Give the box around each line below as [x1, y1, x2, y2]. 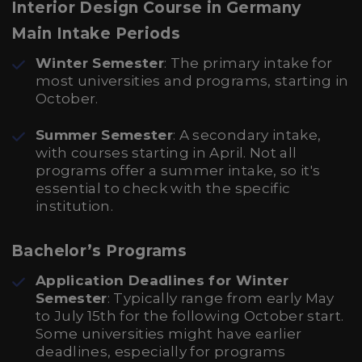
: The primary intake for [164, 55, 333, 71]
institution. [36, 198, 114, 214]
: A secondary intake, [173, 127, 322, 143]
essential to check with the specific [36, 180, 291, 196]
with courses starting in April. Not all [36, 145, 297, 161]
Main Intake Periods [11, 24, 181, 43]
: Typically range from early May [107, 290, 335, 306]
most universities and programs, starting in [36, 73, 349, 89]
